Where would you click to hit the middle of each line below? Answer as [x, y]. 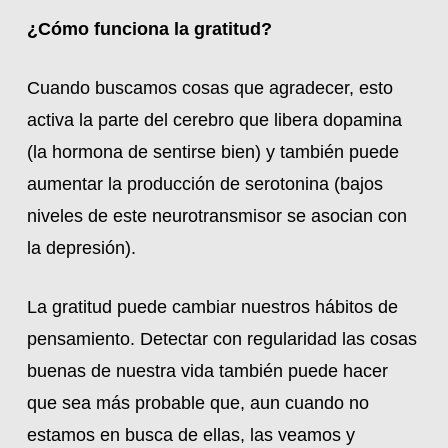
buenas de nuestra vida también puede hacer [207, 371]
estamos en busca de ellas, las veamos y [190, 435]
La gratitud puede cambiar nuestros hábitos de [212, 307]
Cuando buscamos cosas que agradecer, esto [209, 88]
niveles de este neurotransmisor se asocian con [216, 216]
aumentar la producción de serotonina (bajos [204, 184]
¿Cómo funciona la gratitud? [149, 29]
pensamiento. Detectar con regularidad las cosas [221, 339]
